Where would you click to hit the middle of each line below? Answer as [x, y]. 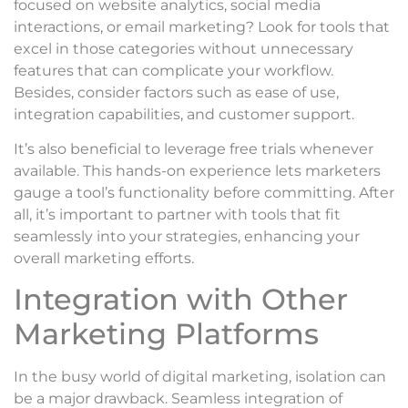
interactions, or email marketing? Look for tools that [202, 26]
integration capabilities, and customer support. [184, 114]
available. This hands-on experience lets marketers [197, 170]
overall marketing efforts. [104, 258]
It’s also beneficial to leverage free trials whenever [194, 148]
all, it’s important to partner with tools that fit [177, 214]
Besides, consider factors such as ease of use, [176, 92]
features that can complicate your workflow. [173, 70]
